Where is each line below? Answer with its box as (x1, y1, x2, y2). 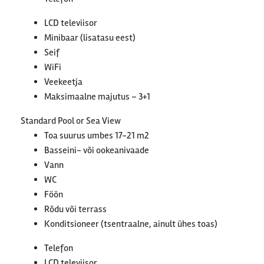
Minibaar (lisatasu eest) (44, 32, 136, 44)
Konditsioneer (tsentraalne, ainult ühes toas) (44, 218, 217, 230)
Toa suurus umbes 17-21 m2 (44, 130, 149, 141)
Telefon (44, 242, 73, 254)
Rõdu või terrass (44, 203, 107, 215)
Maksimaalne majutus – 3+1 (44, 91, 150, 103)
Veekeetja (44, 76, 82, 88)
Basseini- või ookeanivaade (44, 144, 149, 156)
